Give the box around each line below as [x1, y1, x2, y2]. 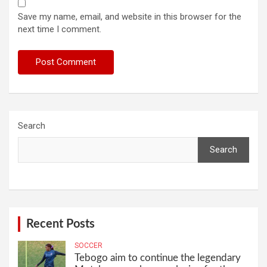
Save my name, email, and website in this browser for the [18, 11, 241, 22]
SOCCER [74, 241, 103, 250]
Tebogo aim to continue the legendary [74, 252, 241, 263]
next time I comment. [18, 23, 101, 35]
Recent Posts [26, 218, 95, 230]
